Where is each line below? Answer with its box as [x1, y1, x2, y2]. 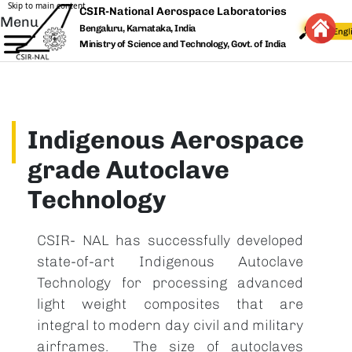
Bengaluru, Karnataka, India [79, 23, 196, 34]
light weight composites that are [37, 295, 304, 313]
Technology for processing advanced [37, 274, 304, 291]
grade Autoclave [27, 155, 229, 185]
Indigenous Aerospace [27, 125, 304, 155]
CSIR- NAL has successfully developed [37, 232, 304, 249]
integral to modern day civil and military [37, 317, 304, 334]
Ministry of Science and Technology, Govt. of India [79, 38, 285, 49]
